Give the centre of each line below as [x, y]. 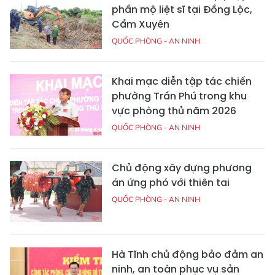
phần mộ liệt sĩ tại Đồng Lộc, [182, 9]
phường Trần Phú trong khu [179, 96]
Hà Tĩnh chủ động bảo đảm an [188, 254]
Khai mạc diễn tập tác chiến [182, 81]
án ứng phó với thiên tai [171, 182]
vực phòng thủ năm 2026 [174, 110]
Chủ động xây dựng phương [182, 168]
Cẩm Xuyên [141, 24]
